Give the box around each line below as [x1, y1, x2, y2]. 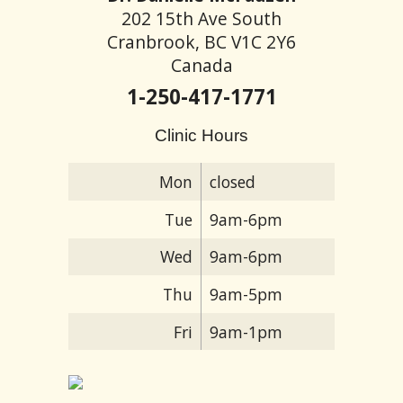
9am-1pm [209, 320, 282, 343]
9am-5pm [209, 283, 282, 306]
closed [209, 171, 255, 193]
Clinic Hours [155, 125, 248, 145]
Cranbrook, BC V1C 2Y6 [107, 30, 296, 55]
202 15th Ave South [121, 6, 282, 31]
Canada [170, 53, 233, 78]
